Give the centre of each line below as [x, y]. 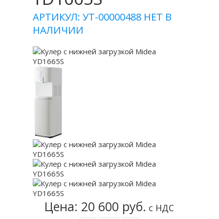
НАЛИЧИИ [58, 30]
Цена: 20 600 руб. [96, 206]
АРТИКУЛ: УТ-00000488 [88, 17]
